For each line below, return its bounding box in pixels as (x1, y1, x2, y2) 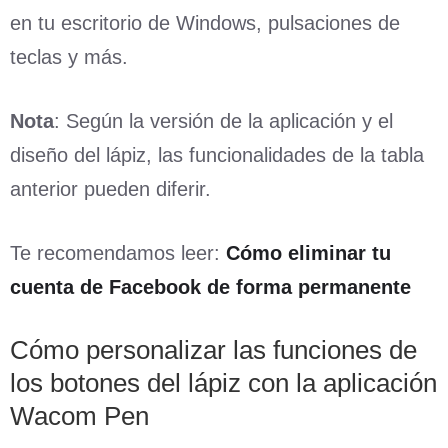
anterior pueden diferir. (10, 177, 211, 200)
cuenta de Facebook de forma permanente (10, 275, 411, 298)
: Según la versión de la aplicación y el (54, 109, 393, 132)
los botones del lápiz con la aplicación (10, 367, 437, 398)
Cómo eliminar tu (226, 241, 391, 264)
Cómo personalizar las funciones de (10, 334, 417, 365)
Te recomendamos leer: (10, 241, 226, 264)
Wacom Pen (10, 400, 149, 431)
